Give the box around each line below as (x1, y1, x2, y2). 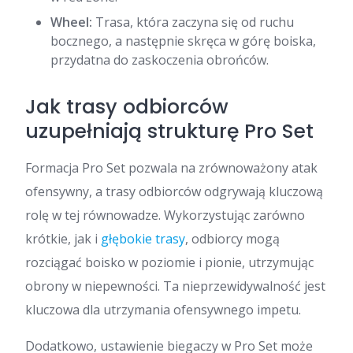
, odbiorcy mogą (185, 229, 280, 247)
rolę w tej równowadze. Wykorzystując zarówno (25, 206, 305, 224)
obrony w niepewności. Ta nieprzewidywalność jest (25, 277, 325, 295)
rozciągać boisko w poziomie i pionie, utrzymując (25, 253, 314, 271)
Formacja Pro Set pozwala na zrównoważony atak (25, 158, 318, 176)
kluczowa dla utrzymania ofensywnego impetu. (25, 300, 301, 318)
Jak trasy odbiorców (25, 92, 229, 121)
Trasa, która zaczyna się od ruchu (92, 13, 294, 31)
